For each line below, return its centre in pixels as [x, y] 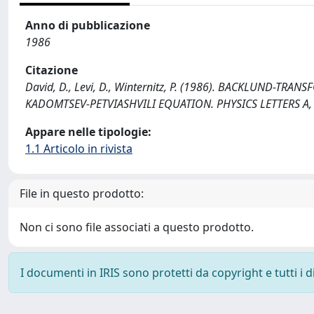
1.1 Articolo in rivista [79, 149]
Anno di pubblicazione [88, 25]
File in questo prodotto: [82, 193]
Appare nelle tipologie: [88, 132]
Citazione [52, 70]
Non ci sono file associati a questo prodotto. [137, 227]
